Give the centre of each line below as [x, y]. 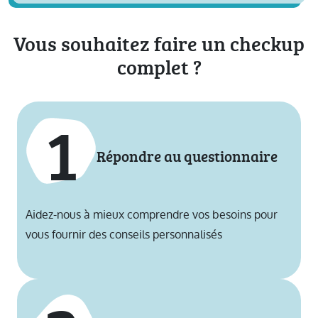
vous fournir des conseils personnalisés [124, 235]
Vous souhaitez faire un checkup [159, 44]
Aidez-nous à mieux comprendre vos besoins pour [152, 215]
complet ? [159, 67]
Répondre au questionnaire [187, 155]
